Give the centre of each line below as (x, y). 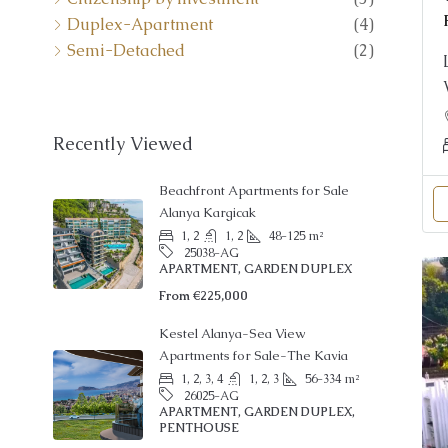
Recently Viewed (123, 118)
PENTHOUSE (199, 402)
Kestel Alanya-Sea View (232, 308)
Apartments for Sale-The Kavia (253, 330)
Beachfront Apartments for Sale (254, 165)
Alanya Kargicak (207, 187)
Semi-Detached (126, 25)
